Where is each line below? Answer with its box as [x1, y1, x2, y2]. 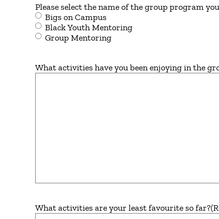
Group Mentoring [45, 32, 111, 43]
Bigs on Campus [45, 12, 107, 22]
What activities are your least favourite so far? [35, 202, 211, 213]
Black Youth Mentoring [45, 22, 132, 33]
